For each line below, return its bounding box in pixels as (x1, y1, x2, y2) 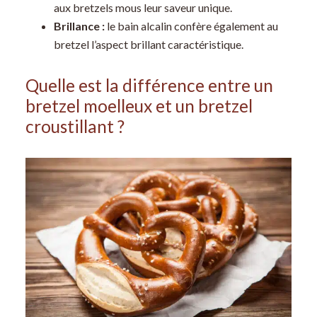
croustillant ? (25, 116, 125, 137)
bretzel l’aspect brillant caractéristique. (53, 38, 243, 52)
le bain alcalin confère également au (106, 19, 278, 33)
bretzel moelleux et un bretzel (25, 96, 253, 117)
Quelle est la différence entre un (25, 75, 273, 96)
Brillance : (53, 19, 107, 33)
